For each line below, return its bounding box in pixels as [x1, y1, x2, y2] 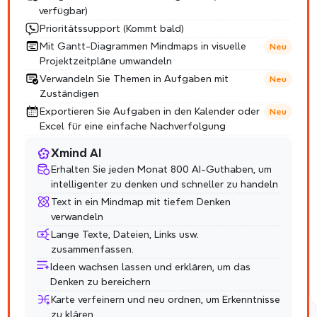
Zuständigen [39, 88, 99, 98]
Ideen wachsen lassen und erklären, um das [50, 261, 250, 272]
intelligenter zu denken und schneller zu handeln [50, 179, 278, 189]
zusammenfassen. [50, 243, 134, 254]
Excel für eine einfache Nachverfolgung [39, 121, 226, 131]
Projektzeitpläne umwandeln [39, 56, 172, 66]
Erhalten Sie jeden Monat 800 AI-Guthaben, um [50, 164, 272, 174]
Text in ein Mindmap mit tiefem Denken [50, 196, 231, 207]
